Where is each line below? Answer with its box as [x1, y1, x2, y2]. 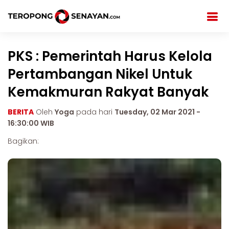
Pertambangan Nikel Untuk [8, 65, 192, 83]
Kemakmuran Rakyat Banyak [8, 83, 209, 101]
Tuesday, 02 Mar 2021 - [114, 107, 200, 117]
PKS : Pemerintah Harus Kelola [8, 47, 212, 65]
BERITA [8, 107, 34, 117]
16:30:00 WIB [8, 118, 54, 128]
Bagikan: [8, 136, 39, 146]
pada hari [74, 107, 114, 117]
